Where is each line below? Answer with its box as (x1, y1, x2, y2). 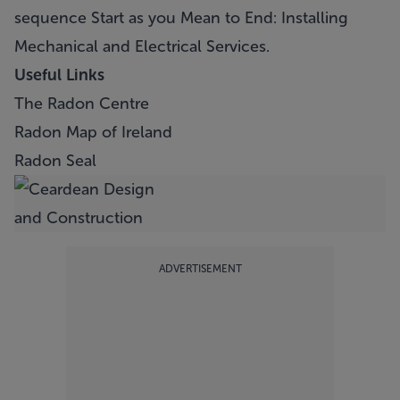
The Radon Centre (14, 94, 149, 113)
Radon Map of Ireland (14, 122, 172, 142)
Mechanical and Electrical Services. (14, 37, 270, 56)
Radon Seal (14, 151, 96, 171)
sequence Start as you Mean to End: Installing (14, 8, 348, 28)
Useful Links (14, 65, 104, 85)
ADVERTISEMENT (158, 262, 242, 275)
